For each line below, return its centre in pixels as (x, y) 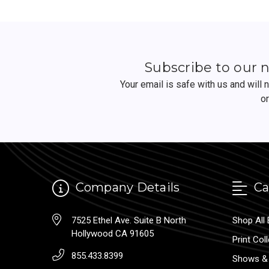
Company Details (126, 188)
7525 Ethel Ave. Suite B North (129, 220)
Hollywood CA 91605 (113, 233)
